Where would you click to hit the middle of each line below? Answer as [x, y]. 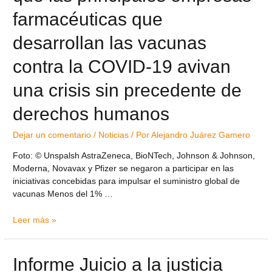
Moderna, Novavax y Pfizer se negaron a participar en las [124, 168]
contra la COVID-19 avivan [122, 66]
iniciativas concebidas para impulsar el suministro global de [127, 181]
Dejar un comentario [52, 135]
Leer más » [35, 220]
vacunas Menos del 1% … [63, 194]
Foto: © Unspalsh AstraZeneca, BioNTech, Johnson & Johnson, [134, 155]
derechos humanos [91, 114]
